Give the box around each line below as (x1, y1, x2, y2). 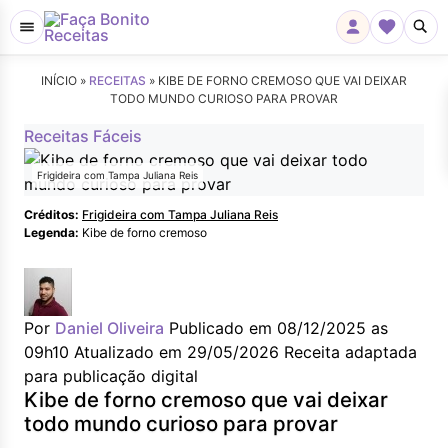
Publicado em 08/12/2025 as (169, 318, 388, 338)
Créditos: (24, 207, 79, 222)
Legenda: (24, 225, 79, 240)
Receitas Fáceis (24, 126, 142, 146)
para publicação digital (24, 366, 198, 386)
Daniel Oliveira (55, 318, 164, 338)
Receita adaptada (284, 342, 417, 362)
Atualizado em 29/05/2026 (74, 342, 279, 362)
